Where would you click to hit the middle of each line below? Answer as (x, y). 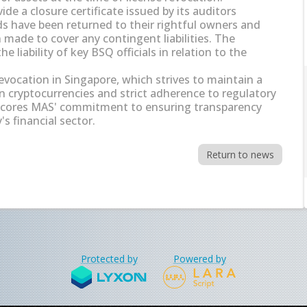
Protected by (109, 259)
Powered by (199, 259)
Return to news (240, 155)
